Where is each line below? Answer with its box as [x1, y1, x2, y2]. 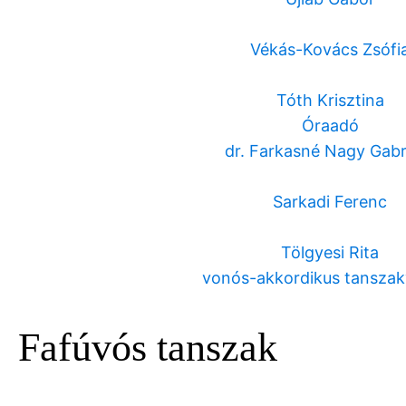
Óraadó [301, 116, 359, 136]
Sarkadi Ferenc [273, 192, 387, 212]
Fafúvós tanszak [18, 324, 277, 370]
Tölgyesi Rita [281, 243, 379, 263]
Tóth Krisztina [275, 91, 384, 111]
